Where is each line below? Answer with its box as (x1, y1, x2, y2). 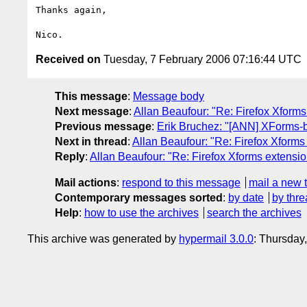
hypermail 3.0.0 (179, 232, 254, 245)
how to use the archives (84, 206, 199, 219)
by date (228, 191, 264, 204)
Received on (36, 53, 101, 65)
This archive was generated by (27, 232, 179, 245)
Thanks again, (36, 4, 107, 15)
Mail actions (55, 176, 116, 188)
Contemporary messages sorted (55, 191, 223, 204)
